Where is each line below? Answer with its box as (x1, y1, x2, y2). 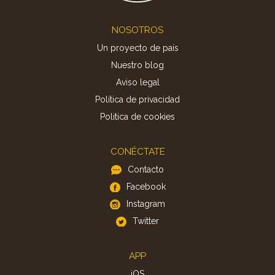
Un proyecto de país (96, 42, 179, 53)
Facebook (126, 181, 166, 192)
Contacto (128, 164, 164, 174)
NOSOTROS (112, 24, 163, 36)
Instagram (126, 198, 165, 209)
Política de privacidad (95, 94, 180, 104)
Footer (9, 21, 35, 31)
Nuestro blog (111, 60, 164, 70)
